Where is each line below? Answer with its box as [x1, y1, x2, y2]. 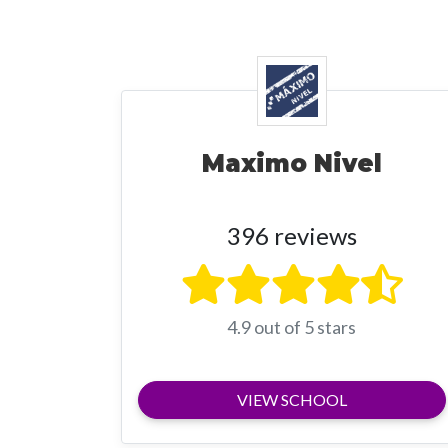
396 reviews [226, 221, 357, 251]
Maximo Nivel [201, 149, 382, 179]
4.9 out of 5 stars [227, 316, 357, 339]
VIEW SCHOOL [236, 390, 347, 410]
